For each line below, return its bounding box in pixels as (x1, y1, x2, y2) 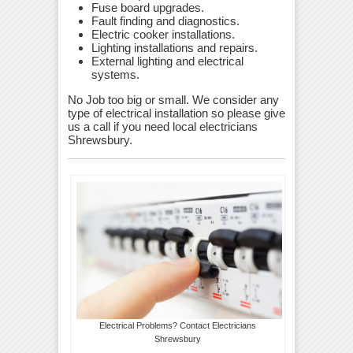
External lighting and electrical (91, 54, 243, 68)
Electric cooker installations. (91, 27, 235, 41)
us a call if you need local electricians (68, 119, 258, 133)
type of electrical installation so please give (68, 106, 285, 120)
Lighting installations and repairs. (91, 40, 258, 54)
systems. (91, 67, 139, 81)
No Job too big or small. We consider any (68, 92, 279, 106)
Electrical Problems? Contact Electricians (99, 321, 257, 331)
